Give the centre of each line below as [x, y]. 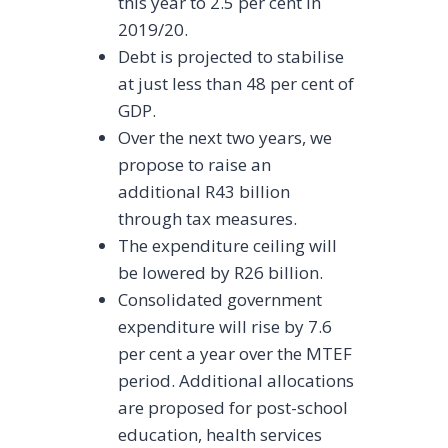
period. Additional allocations [236, 381]
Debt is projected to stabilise [231, 57]
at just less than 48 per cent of [236, 84]
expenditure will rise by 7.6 [225, 327]
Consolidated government [220, 300]
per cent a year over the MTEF [235, 354]
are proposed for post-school [233, 408]
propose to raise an [195, 165]
